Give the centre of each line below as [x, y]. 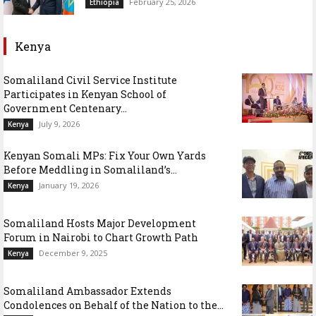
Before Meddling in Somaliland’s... [90, 169]
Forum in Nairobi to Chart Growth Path [101, 237]
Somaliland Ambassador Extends [87, 291]
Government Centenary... [65, 108]
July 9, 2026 [59, 123]
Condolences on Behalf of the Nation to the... [114, 305]
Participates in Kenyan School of [85, 94]
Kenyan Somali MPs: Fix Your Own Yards [105, 155]
